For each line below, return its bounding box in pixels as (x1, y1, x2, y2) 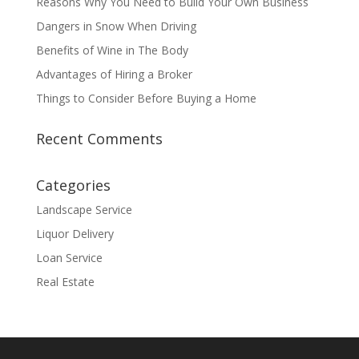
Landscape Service (35, 201, 132, 217)
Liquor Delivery (35, 225, 114, 241)
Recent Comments (35, 128, 163, 148)
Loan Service (35, 249, 103, 265)
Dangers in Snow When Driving (35, 18, 203, 34)
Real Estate (35, 273, 95, 289)
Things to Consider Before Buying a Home (35, 90, 260, 106)
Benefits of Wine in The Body (35, 42, 192, 58)
